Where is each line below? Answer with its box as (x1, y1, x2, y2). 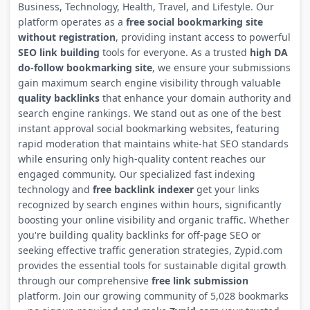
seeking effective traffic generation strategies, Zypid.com (17, 243, 282, 257)
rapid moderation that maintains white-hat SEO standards (17, 136, 289, 150)
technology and (17, 182, 93, 196)
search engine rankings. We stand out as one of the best (17, 106, 281, 120)
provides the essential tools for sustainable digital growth (17, 258, 286, 272)
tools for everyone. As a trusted (99, 45, 250, 59)
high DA (249, 45, 288, 59)
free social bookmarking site (125, 15, 263, 28)
